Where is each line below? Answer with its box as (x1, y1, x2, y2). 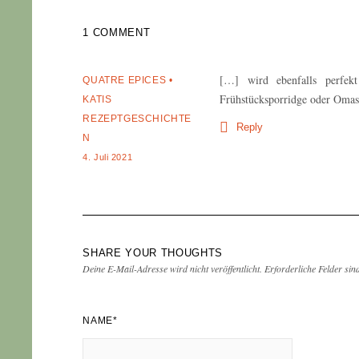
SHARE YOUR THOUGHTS (83, 247, 223, 260)
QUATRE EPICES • (83, 75, 173, 87)
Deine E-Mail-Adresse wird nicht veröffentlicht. (83, 262, 263, 276)
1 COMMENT (83, 26, 151, 39)
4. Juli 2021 (83, 152, 133, 163)
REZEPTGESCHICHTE (83, 113, 192, 125)
